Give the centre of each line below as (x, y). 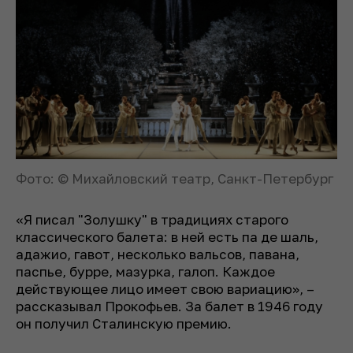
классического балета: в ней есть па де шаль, (167, 237)
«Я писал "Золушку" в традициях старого (152, 220)
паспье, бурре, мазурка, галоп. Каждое (145, 272)
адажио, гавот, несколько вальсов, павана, (158, 255)
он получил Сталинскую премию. (124, 324)
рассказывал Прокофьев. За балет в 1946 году (169, 307)
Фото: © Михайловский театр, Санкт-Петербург (175, 179)
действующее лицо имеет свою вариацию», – (165, 289)
